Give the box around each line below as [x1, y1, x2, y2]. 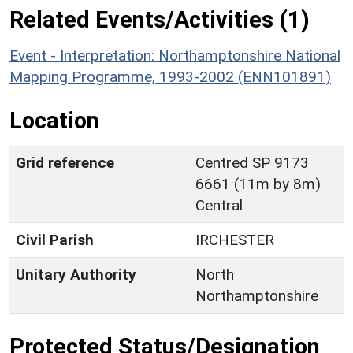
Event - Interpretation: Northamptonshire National [9, 46, 340, 65]
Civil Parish [16, 230, 94, 249]
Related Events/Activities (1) [9, 6, 310, 33]
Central [195, 195, 243, 214]
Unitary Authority [16, 265, 136, 284]
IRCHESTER [195, 230, 274, 249]
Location [9, 106, 99, 134]
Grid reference [16, 153, 114, 172]
